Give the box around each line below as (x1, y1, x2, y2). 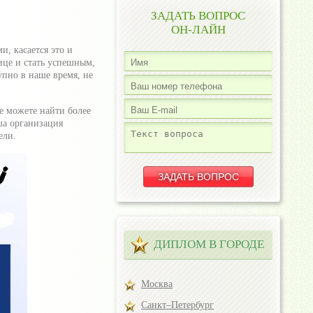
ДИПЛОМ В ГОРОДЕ (154, 238, 264, 251)
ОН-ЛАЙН (170, 23, 226, 36)
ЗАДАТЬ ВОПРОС (151, 9, 245, 22)
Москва (141, 279, 173, 289)
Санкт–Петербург (141, 300, 214, 310)
